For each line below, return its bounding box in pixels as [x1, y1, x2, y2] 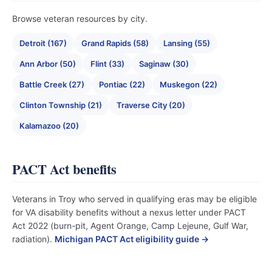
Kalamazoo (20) [19, 121, 79, 131]
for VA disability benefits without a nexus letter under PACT [12, 207, 246, 217]
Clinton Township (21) [19, 100, 102, 110]
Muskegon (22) [160, 80, 217, 89]
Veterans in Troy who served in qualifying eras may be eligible [12, 194, 257, 204]
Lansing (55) [163, 38, 210, 48]
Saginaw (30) [139, 59, 189, 69]
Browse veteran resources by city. [12, 13, 148, 24]
